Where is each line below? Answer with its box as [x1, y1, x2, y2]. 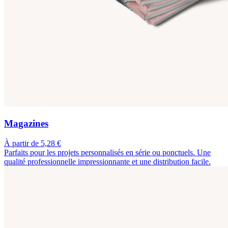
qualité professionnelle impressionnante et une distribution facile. [4, 157, 211, 166]
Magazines [4, 118, 48, 129]
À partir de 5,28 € [4, 139, 61, 148]
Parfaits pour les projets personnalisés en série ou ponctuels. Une [4, 148, 211, 157]
